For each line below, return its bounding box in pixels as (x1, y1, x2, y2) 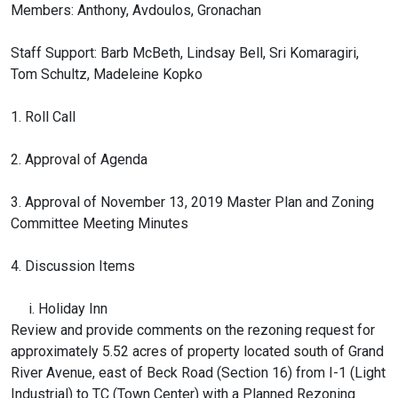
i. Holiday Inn (11, 300, 107, 317)
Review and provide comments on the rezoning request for (11, 322, 375, 338)
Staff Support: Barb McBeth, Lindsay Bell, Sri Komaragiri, (11, 44, 359, 61)
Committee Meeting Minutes (11, 215, 188, 232)
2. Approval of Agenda (11, 151, 147, 168)
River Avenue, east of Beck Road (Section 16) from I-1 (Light (11, 364, 386, 381)
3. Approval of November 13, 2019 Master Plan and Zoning (11, 194, 374, 211)
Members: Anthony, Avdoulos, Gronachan (11, 2, 261, 19)
